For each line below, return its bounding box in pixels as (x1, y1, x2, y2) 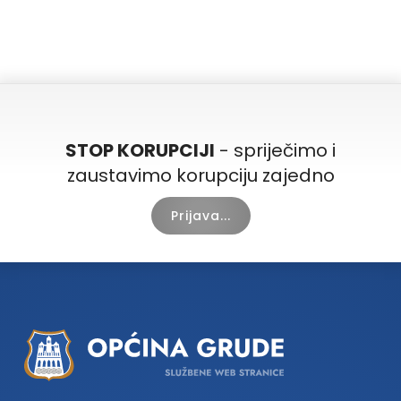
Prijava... (170, 206, 231, 225)
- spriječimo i (215, 137, 336, 163)
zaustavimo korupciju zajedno (66, 162, 335, 188)
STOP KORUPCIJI (65, 137, 215, 163)
